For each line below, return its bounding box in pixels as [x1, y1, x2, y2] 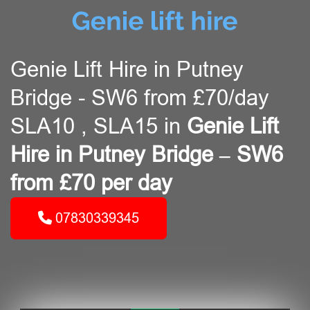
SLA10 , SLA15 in [10, 114, 187, 138]
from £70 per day [10, 171, 172, 195]
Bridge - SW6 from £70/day [10, 86, 269, 110]
